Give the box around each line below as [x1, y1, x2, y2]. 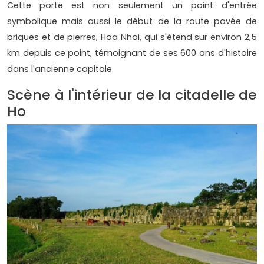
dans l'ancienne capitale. [7, 62, 114, 75]
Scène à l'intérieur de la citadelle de [7, 84, 257, 104]
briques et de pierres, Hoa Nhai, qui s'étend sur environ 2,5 [7, 31, 257, 43]
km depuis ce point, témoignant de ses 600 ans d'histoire [7, 47, 257, 59]
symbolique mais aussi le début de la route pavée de [7, 15, 257, 27]
